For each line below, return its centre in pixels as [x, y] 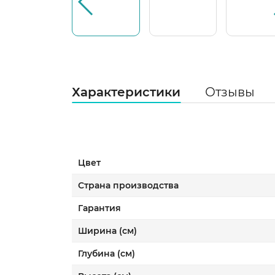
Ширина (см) [107, 231]
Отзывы [230, 92]
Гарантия [99, 208]
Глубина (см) [107, 254]
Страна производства [128, 185]
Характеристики [126, 92]
